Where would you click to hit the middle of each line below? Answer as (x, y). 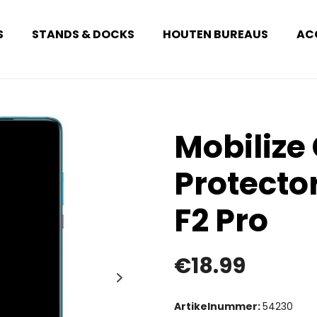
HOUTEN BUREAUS (216, 35)
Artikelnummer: (218, 306)
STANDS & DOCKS (83, 35)
